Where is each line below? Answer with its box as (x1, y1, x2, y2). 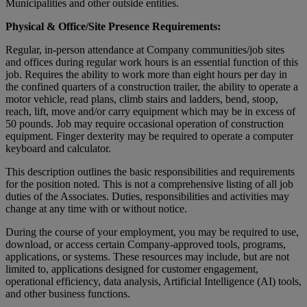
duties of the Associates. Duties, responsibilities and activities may (5, 190, 289, 202)
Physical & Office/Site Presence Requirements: (5, 20, 221, 32)
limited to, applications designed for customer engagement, (5, 262, 258, 275)
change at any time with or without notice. (5, 202, 187, 214)
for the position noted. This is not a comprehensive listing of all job (5, 177, 293, 190)
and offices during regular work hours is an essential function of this (5, 56, 298, 68)
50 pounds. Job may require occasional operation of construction (5, 117, 284, 130)
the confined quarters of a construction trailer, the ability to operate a (5, 80, 298, 93)
